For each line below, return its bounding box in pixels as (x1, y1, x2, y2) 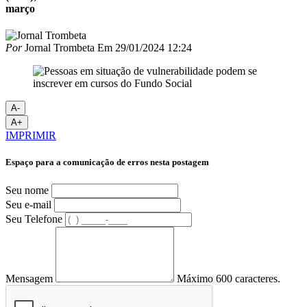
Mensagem (5, 272, 53, 284)
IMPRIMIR (5, 130, 56, 142)
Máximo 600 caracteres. (177, 272, 280, 284)
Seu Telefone (5, 212, 62, 225)
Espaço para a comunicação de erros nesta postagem (5, 157, 209, 168)
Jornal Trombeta (22, 42, 95, 54)
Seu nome (5, 184, 49, 196)
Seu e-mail (5, 198, 51, 210)
